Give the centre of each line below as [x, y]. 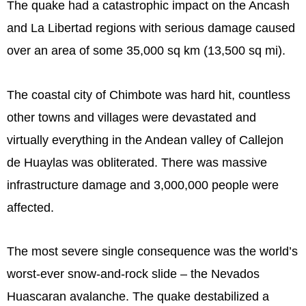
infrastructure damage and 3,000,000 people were [143, 185]
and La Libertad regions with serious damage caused [151, 28]
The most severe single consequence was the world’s [152, 252]
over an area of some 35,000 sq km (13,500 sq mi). [146, 51]
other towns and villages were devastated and [131, 117]
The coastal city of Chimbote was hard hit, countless [149, 95]
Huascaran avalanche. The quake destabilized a [138, 297]
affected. [30, 207]
